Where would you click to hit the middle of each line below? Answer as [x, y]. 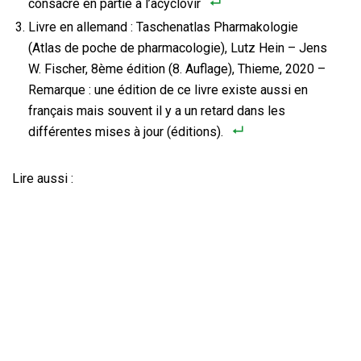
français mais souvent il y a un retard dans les [157, 111]
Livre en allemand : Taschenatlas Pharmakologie [163, 27]
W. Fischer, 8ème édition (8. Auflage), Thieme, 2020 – [177, 69]
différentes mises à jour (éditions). [126, 132]
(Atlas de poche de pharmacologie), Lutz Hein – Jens [178, 48]
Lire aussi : [43, 179]
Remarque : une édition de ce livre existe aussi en [168, 90]
